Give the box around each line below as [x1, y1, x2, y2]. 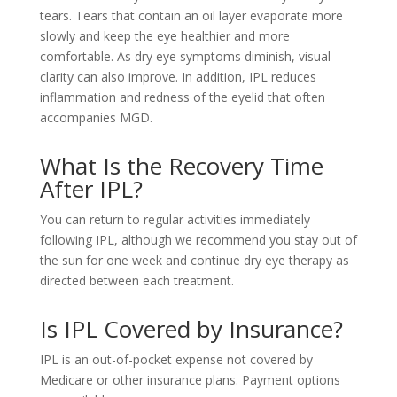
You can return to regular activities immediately [39, 211, 310, 228]
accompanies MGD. [39, 109, 152, 126]
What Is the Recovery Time [39, 150, 323, 182]
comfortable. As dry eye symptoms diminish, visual [39, 48, 331, 65]
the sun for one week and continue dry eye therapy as [39, 252, 349, 269]
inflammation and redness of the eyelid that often [39, 89, 325, 105]
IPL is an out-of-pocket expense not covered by [39, 351, 313, 368]
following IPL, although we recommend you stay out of [39, 231, 357, 248]
